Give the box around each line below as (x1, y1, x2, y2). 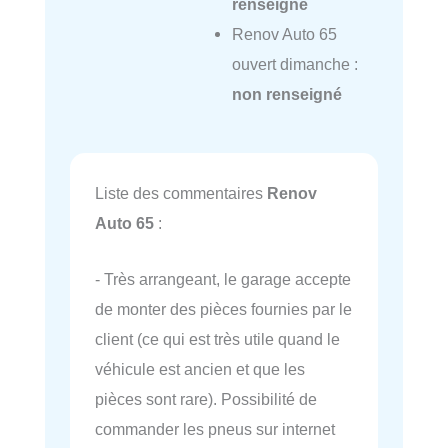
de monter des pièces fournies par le (95, 300, 352, 319)
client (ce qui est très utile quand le (95, 330, 340, 349)
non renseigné (231, 84, 342, 103)
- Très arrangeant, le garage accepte (95, 270, 351, 289)
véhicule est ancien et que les (95, 360, 305, 379)
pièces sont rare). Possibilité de (95, 390, 317, 409)
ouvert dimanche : (231, 54, 358, 73)
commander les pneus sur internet (95, 420, 335, 439)
